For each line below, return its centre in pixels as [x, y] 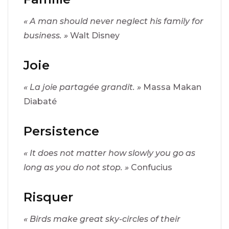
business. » [47, 35]
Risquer [48, 197]
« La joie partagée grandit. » [83, 87]
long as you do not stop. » [77, 167]
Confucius [152, 167]
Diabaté [40, 101]
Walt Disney [95, 35]
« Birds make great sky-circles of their [102, 219]
